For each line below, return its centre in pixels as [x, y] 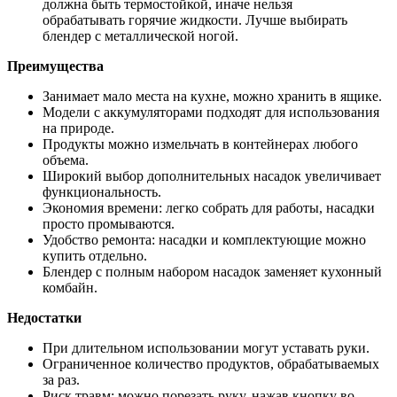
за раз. [61, 379]
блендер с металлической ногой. [140, 35]
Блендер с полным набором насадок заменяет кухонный [212, 271]
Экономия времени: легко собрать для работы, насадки [209, 207]
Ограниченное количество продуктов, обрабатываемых [211, 363]
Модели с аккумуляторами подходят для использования [211, 112]
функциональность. [102, 191]
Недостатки [44, 317]
